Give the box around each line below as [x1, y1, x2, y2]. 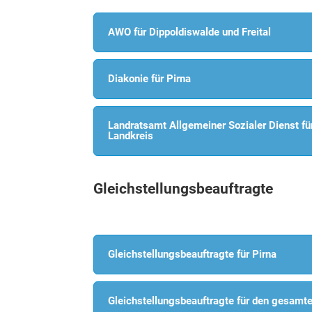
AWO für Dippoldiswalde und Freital [108, 25, 272, 38]
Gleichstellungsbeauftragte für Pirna [108, 247, 277, 260]
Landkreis [108, 129, 154, 142]
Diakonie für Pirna [108, 72, 192, 85]
